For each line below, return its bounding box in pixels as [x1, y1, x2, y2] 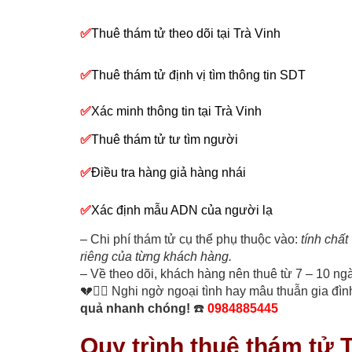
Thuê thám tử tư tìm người [91, 133, 241, 147]
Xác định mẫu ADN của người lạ [91, 203, 273, 218]
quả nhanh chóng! [80, 302, 190, 316]
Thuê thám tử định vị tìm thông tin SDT [91, 68, 306, 82]
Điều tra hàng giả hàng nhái [91, 166, 246, 180]
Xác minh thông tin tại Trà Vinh [91, 104, 262, 119]
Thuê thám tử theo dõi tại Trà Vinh [91, 27, 280, 41]
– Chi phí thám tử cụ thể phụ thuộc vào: [80, 233, 298, 247]
